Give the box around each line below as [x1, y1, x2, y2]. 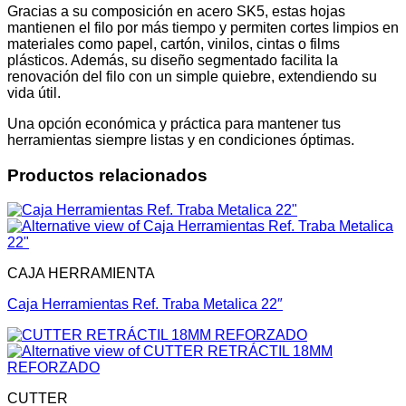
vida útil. [7, 84, 61, 101]
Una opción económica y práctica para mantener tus [7, 115, 341, 131]
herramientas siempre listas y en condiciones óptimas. [7, 131, 354, 148]
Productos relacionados [7, 165, 208, 185]
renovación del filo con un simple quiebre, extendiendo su [7, 68, 377, 84]
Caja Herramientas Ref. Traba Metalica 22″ [7, 296, 283, 313]
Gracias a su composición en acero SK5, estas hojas [7, 3, 345, 19]
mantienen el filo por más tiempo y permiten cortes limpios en [7, 19, 399, 35]
